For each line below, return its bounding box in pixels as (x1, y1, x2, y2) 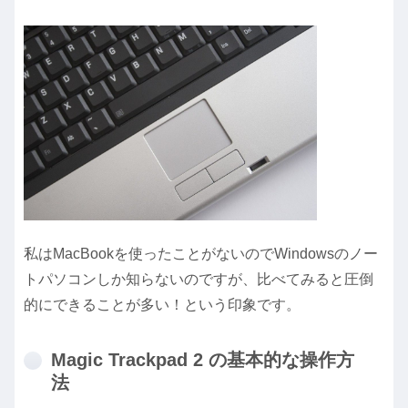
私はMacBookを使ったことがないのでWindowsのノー (24, 245, 378, 261)
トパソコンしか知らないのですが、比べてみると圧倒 (24, 270, 373, 287)
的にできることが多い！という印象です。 (24, 296, 301, 312)
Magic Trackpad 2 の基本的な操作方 (51, 349, 354, 370)
